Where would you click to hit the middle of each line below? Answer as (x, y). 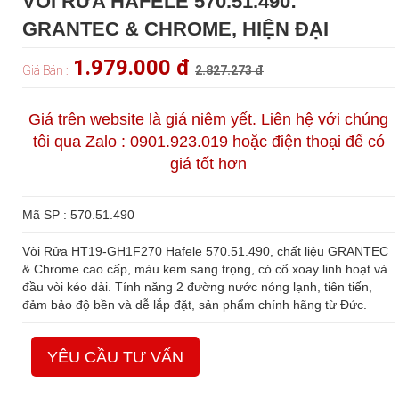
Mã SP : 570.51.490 (78, 215)
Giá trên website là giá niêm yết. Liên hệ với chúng (208, 120)
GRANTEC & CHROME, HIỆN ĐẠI (175, 29)
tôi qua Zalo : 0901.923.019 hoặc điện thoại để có (208, 142)
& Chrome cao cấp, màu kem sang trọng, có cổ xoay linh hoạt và (205, 269)
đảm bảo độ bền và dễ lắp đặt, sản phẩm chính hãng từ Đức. (195, 305)
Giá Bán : (45, 71)
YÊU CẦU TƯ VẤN (115, 358)
